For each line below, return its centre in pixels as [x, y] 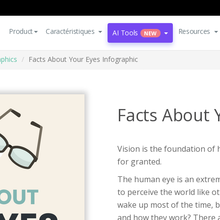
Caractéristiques [70, 31]
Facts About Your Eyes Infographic [83, 59]
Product [21, 31]
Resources [194, 31]
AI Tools [125, 33]
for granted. [139, 162]
